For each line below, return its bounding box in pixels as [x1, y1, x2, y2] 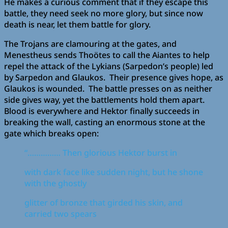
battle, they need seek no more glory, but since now [4, 7, 203, 19]
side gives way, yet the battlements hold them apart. [4, 94, 207, 105]
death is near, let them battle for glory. [4, 18, 151, 30]
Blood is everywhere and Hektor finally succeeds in [4, 105, 199, 117]
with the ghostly [24, 177, 87, 189]
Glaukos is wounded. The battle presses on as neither [4, 82, 212, 94]
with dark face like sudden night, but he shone [24, 166, 203, 178]
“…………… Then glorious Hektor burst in [24, 147, 177, 158]
